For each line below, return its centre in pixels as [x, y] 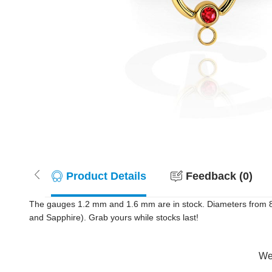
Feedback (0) [219, 176]
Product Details [106, 176]
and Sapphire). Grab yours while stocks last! [114, 217]
